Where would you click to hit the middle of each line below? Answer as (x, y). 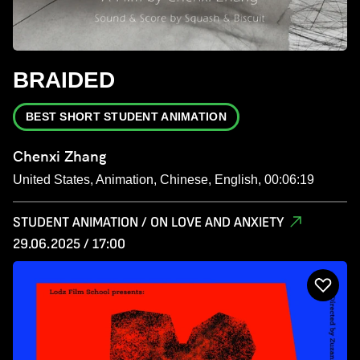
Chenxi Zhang (60, 156)
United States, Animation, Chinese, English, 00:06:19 (164, 179)
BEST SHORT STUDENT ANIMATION (126, 116)
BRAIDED (64, 80)
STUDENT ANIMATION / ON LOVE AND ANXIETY (148, 222)
